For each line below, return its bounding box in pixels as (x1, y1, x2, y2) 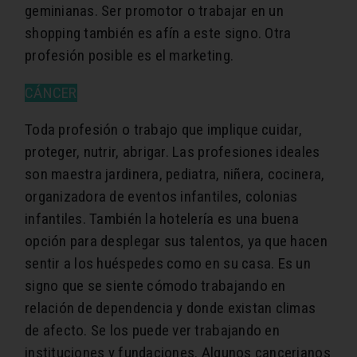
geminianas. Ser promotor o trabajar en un (25, 2, 284, 21)
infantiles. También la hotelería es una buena (25, 210, 299, 229)
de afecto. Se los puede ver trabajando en (25, 321, 280, 340)
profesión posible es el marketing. (25, 46, 234, 65)
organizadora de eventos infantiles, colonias (25, 187, 298, 206)
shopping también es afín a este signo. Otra (25, 24, 292, 43)
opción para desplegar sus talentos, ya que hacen (25, 232, 328, 251)
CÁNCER (25, 84, 77, 103)
